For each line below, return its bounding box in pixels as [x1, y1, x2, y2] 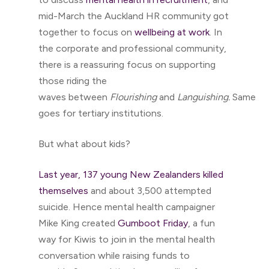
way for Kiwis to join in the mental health [38, 234, 215, 245]
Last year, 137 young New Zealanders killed [38, 169, 223, 180]
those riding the [38, 75, 107, 86]
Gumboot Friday [118, 217, 188, 229]
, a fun [188, 217, 215, 229]
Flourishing [110, 91, 159, 103]
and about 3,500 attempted [88, 185, 211, 196]
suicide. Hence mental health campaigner [38, 201, 215, 213]
